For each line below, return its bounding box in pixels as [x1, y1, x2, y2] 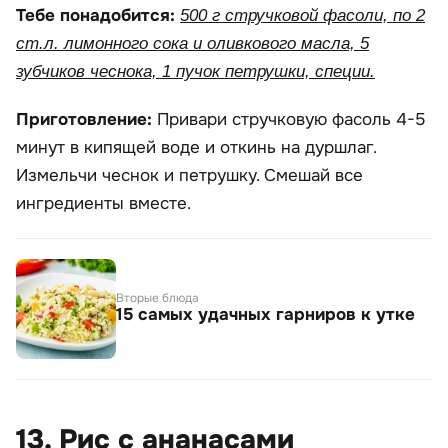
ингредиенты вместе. [16, 193, 191, 215]
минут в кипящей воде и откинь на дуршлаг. [16, 137, 376, 159]
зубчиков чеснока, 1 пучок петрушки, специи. [16, 62, 375, 82]
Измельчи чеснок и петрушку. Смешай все [16, 165, 363, 187]
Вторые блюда [116, 290, 199, 307]
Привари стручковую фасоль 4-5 [157, 109, 425, 131]
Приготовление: [16, 109, 157, 131]
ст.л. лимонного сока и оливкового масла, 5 [16, 34, 369, 54]
